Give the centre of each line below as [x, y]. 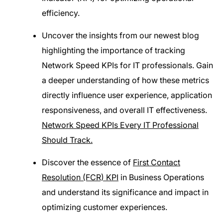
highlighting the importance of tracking [113, 50]
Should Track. [67, 140]
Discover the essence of [87, 162]
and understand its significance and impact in [125, 192]
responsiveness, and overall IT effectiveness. [124, 110]
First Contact [157, 162]
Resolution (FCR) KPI [80, 177]
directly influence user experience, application [127, 95]
